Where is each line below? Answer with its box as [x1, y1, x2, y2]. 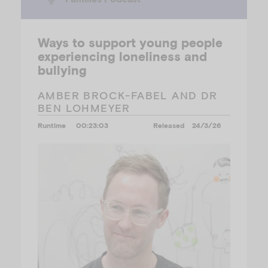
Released [153, 120, 185, 130]
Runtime [38, 120, 66, 130]
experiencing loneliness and [38, 48, 207, 64]
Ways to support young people [38, 35, 223, 50]
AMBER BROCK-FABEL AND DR [38, 89, 218, 102]
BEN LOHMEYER [38, 102, 130, 114]
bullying [38, 62, 87, 78]
